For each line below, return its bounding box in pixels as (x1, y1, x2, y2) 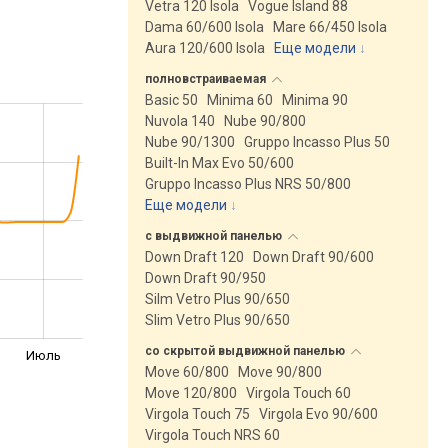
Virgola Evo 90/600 (259, 406, 378, 422)
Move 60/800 (145, 364, 229, 380)
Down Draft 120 (145, 249, 244, 265)
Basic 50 (145, 92, 198, 108)
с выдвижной (145, 229, 230, 243)
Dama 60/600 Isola (145, 19, 264, 35)
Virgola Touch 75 (145, 406, 250, 422)
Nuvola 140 (145, 113, 215, 129)
